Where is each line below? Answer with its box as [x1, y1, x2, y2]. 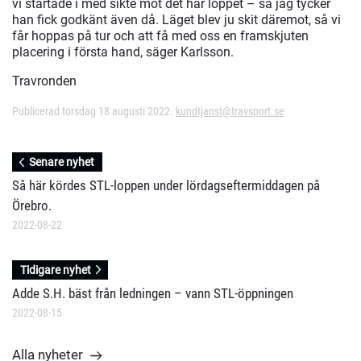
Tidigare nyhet [19, 263, 91, 276]
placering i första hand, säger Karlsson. [12, 44, 234, 60]
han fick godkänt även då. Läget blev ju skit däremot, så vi [12, 12, 341, 28]
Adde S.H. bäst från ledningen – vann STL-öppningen [12, 284, 293, 301]
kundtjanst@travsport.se [176, 105, 284, 118]
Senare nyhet [29, 155, 95, 168]
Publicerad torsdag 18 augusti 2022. [12, 105, 176, 118]
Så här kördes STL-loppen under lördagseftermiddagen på [12, 176, 320, 193]
